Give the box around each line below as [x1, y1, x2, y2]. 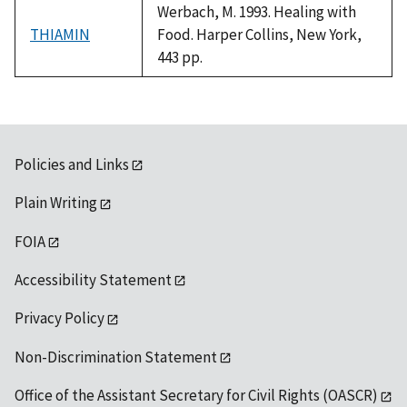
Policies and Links [15, 154, 129, 174]
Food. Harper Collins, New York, [157, 24, 362, 45]
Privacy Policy [15, 308, 104, 329]
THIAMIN [30, 24, 90, 45]
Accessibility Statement [15, 270, 172, 291]
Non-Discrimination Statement [15, 346, 217, 367]
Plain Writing [15, 193, 97, 213]
